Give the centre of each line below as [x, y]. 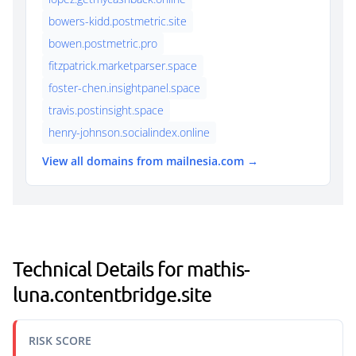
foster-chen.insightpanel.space [124, 88]
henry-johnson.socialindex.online [129, 132]
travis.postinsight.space [106, 110]
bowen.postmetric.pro [103, 43]
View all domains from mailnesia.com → [150, 161]
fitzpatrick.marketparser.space [123, 66]
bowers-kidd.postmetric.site [118, 21]
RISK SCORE [60, 341]
